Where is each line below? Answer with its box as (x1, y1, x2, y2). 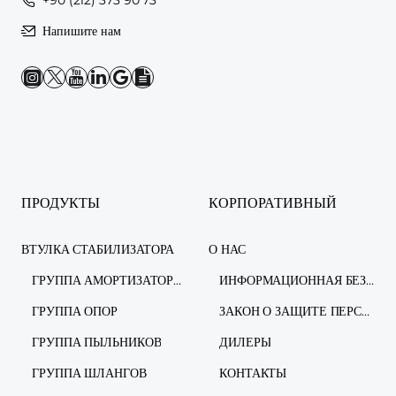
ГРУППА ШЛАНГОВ (32, 364, 147, 381)
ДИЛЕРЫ (219, 333, 271, 350)
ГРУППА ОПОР (32, 302, 118, 319)
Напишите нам (42, 22, 121, 39)
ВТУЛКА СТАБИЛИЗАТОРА (21, 240, 174, 257)
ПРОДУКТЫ (21, 194, 100, 211)
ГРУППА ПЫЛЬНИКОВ (32, 333, 162, 350)
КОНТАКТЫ (219, 364, 287, 381)
